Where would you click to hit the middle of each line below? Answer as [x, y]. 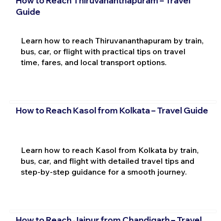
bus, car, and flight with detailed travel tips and [107, 161]
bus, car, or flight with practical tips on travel [103, 52]
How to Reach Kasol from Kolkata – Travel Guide [112, 110]
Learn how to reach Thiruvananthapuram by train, [112, 41]
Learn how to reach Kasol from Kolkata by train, [110, 150]
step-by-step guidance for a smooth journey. [104, 172]
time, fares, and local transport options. [93, 62]
